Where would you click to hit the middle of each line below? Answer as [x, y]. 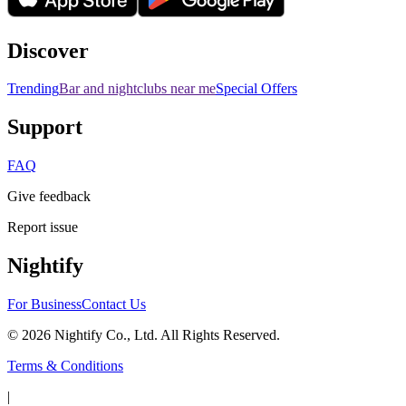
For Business [44, 304]
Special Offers [256, 89]
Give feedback [49, 197]
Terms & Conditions [65, 366]
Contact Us [114, 304]
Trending [33, 89]
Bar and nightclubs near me [137, 89]
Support [45, 127]
